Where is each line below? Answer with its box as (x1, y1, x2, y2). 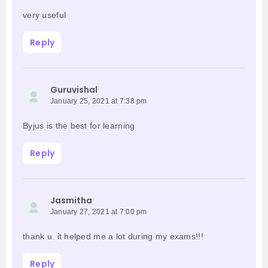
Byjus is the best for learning (23, 121, 135, 131)
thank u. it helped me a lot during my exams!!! (23, 232, 203, 242)
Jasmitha (50, 194, 92, 207)
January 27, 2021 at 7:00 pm (50, 208, 147, 217)
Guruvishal (50, 84, 98, 96)
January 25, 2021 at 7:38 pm (50, 97, 147, 106)
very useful (23, 10, 66, 20)
